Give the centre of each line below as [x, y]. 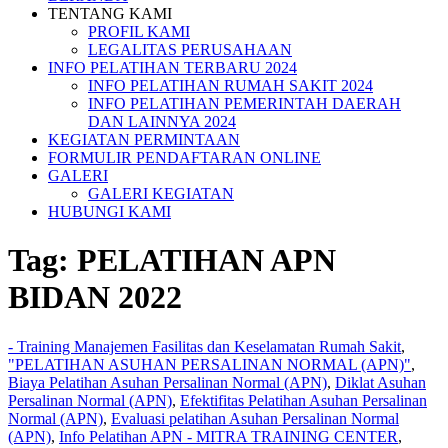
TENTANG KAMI [110, 13]
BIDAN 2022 [95, 297]
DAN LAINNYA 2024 [162, 121]
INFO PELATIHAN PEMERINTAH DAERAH [244, 103]
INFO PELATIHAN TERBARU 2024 [172, 67]
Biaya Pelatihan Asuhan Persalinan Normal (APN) [167, 382]
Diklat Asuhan [380, 382]
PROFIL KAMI [139, 31]
